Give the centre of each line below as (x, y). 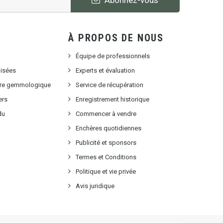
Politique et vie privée (106, 172)
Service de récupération (110, 85)
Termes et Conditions (106, 157)
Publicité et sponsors (106, 143)
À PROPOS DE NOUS (116, 38)
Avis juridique (95, 186)
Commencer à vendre (106, 114)
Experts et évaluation (106, 71)
